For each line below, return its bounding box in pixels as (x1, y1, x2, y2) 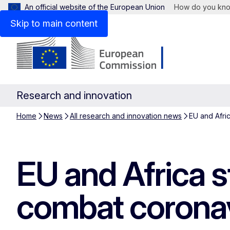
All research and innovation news (70, 111, 182, 120)
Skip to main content (10, 18, 98, 29)
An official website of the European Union (25, 3, 165, 11)
